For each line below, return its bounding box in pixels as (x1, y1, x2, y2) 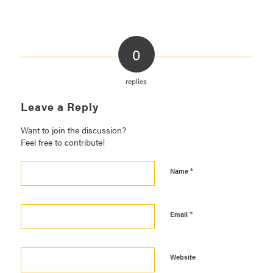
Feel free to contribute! (20, 136, 105, 148)
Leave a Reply (20, 98, 99, 114)
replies (126, 75, 147, 87)
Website (169, 252, 196, 261)
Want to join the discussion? (20, 124, 126, 136)
